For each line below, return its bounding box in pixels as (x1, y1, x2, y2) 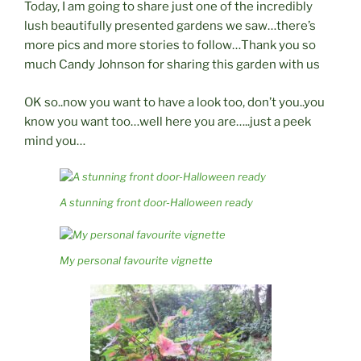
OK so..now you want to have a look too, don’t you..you (24, 94, 325, 110)
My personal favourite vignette (60, 253, 213, 267)
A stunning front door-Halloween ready (60, 195, 253, 209)
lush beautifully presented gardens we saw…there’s (24, 19, 316, 34)
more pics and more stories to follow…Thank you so (24, 38, 316, 53)
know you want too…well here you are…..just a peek (24, 114, 311, 129)
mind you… (24, 133, 85, 148)
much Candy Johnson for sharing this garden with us (24, 57, 320, 73)
